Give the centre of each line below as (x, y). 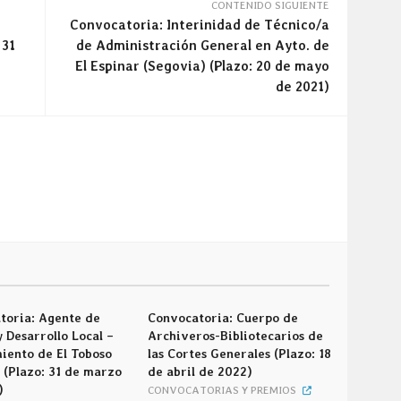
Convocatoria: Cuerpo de (223, 318)
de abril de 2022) (200, 371)
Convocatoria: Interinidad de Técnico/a (200, 25)
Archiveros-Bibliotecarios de (236, 336)
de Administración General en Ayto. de (203, 46)
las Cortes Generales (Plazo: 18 (240, 354)
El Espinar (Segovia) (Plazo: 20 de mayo (202, 66)
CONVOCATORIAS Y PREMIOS (222, 390)
